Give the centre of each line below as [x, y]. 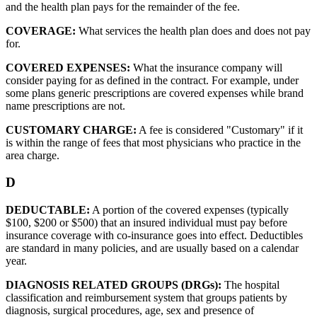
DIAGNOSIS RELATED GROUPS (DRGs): [114, 285]
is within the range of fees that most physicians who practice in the [153, 142]
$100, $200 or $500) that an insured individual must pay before [146, 223]
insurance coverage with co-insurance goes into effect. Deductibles [154, 236]
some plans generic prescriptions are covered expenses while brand [155, 93]
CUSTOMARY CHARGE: [71, 129]
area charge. [33, 155]
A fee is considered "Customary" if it [220, 129]
